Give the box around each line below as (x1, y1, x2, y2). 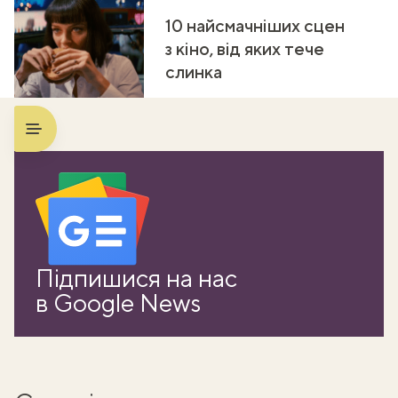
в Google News (36, 287, 201, 317)
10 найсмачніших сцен (165, 14, 345, 36)
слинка (165, 60, 222, 82)
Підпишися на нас (36, 262, 237, 292)
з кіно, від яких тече (165, 37, 324, 59)
